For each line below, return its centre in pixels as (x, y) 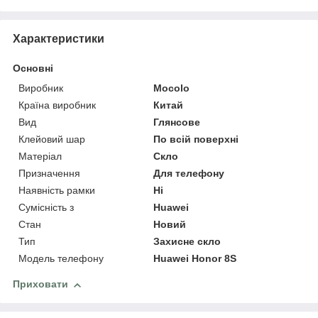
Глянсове (177, 122)
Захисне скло (187, 242)
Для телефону (189, 174)
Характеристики (59, 39)
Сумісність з (46, 208)
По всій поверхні (196, 139)
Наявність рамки (57, 191)
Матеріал (40, 157)
